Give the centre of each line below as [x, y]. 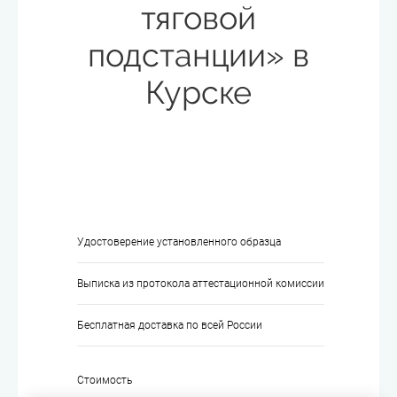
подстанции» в [198, 55]
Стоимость [105, 380]
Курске [198, 92]
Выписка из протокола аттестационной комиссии [201, 284]
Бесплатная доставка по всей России [170, 325]
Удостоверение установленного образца [179, 242]
